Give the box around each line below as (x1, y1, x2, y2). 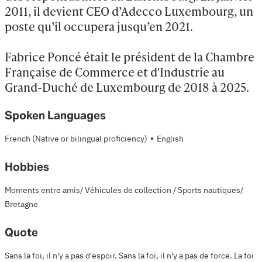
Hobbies (5, 160, 49, 174)
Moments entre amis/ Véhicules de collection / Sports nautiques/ (5, 187, 243, 195)
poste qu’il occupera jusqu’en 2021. (5, 18, 193, 35)
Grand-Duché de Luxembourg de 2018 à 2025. (5, 79, 249, 95)
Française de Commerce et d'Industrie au (5, 64, 225, 80)
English (157, 135, 184, 143)
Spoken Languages (5, 108, 106, 123)
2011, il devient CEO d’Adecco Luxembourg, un (5, 3, 253, 19)
